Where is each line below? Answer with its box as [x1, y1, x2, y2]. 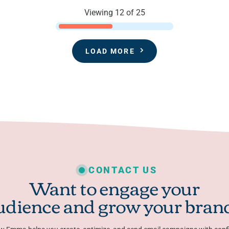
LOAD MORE [85, 47, 135, 56]
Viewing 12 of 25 [84, 7, 145, 17]
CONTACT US [88, 165, 157, 176]
